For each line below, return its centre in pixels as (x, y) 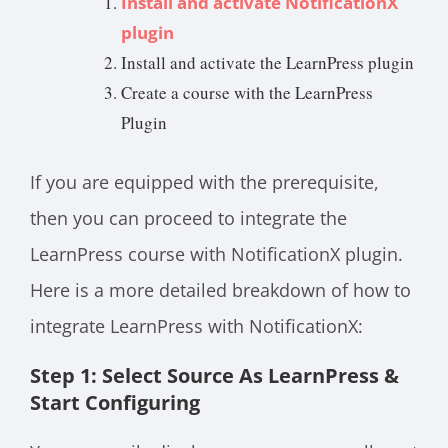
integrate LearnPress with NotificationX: (196, 325)
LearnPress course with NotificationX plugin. (216, 253)
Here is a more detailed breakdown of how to (220, 289)
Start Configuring (115, 402)
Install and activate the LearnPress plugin (267, 63)
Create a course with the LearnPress (247, 93)
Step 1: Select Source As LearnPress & (214, 375)
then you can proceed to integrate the (188, 217)
